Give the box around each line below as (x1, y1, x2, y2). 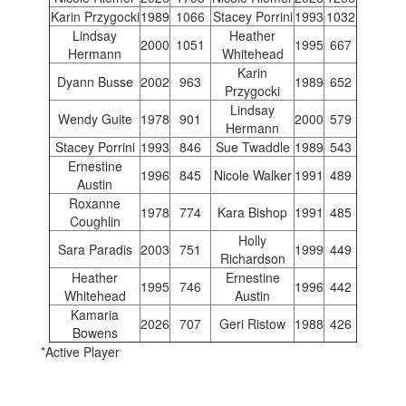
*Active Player (41, 343, 120, 361)
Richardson (219, 249, 285, 267)
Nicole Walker (213, 166, 292, 184)
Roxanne (69, 194, 121, 212)
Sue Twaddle (215, 138, 290, 156)
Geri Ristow (219, 314, 285, 333)
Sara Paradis (57, 240, 132, 258)
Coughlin (69, 212, 121, 230)
